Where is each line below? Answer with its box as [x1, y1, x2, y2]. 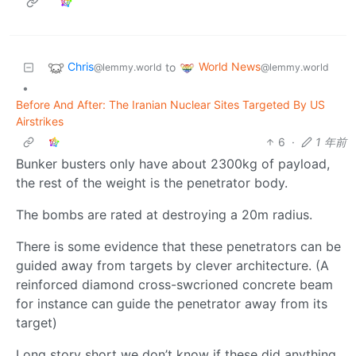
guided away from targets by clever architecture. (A [16, 257, 329, 273]
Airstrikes [16, 114, 64, 128]
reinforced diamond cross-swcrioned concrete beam [16, 276, 333, 292]
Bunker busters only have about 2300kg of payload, [16, 155, 330, 172]
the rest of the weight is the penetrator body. [16, 174, 288, 191]
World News [199, 60, 261, 74]
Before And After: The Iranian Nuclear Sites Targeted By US [16, 97, 325, 111]
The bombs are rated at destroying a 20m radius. [16, 206, 312, 222]
